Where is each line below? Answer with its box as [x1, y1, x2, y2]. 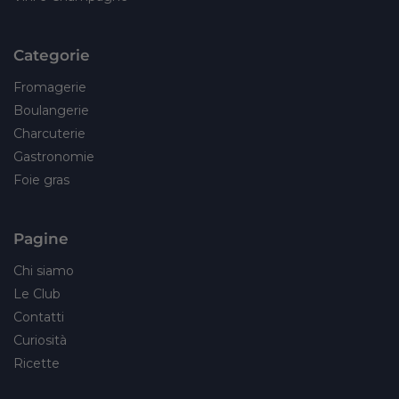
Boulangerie [13, 102, 89, 118]
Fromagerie [13, 78, 86, 95]
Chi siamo [13, 262, 74, 279]
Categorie [13, 45, 90, 64]
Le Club [13, 285, 61, 302]
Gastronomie [13, 148, 94, 165]
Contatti [13, 308, 64, 325]
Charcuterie [13, 125, 85, 142]
